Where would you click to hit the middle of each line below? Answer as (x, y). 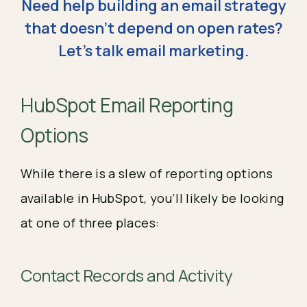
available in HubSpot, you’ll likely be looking (152, 198)
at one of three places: (90, 222)
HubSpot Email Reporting (127, 105)
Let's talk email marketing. (153, 50)
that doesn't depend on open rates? (153, 28)
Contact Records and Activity (127, 275)
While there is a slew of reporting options (147, 173)
